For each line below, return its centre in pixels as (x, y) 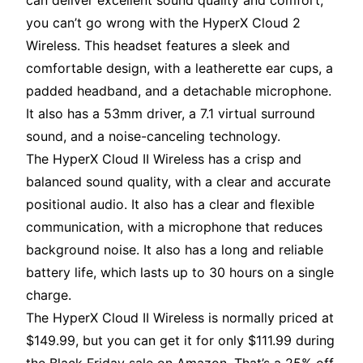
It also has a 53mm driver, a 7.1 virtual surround (171, 114)
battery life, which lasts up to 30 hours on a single (180, 273)
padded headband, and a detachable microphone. (179, 91)
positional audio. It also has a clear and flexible (170, 205)
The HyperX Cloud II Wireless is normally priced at (180, 318)
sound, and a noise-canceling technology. (153, 137)
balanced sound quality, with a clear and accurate (178, 182)
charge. (49, 295)
